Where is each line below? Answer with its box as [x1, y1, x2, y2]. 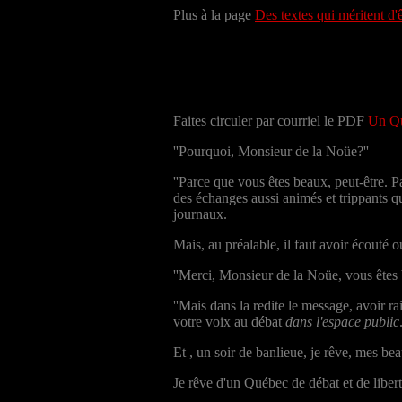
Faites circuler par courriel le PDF [173, 112, 368, 128]
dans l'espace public [285, 313, 399, 329]
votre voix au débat [173, 313, 285, 329]
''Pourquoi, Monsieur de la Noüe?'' [173, 143, 369, 159]
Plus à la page [173, 6, 255, 22]
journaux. [173, 205, 227, 222]
